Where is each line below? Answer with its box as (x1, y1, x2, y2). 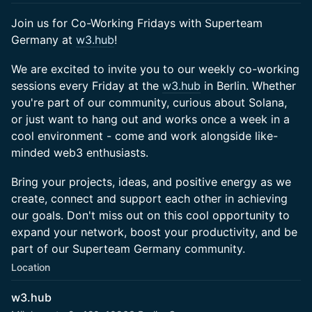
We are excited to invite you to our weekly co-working (11, 62, 299, 76)
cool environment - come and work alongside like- (11, 129, 278, 143)
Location (11, 261, 50, 273)
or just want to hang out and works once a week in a (11, 112, 290, 126)
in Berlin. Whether (201, 79, 296, 93)
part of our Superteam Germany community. (11, 242, 245, 256)
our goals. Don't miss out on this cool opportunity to (11, 208, 290, 222)
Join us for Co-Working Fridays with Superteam (11, 16, 263, 30)
